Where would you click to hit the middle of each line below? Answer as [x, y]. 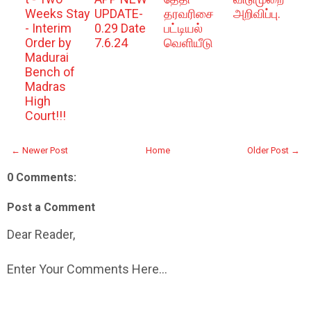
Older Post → [274, 150]
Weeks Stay [57, 14]
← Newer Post [40, 150]
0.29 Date [120, 28]
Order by [48, 43]
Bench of [50, 72]
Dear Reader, [41, 234]
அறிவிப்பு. [257, 14]
